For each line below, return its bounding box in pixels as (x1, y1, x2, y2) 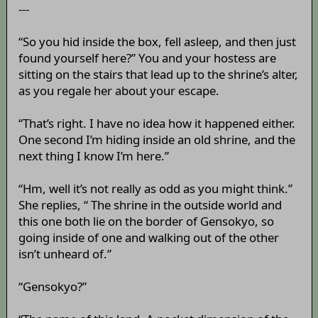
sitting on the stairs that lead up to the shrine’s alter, (18, 66, 298, 83)
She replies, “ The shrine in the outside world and (18, 197, 282, 214)
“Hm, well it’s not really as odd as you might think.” (18, 180, 292, 197)
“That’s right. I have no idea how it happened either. (18, 115, 295, 132)
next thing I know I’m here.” (18, 148, 169, 165)
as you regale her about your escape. (18, 82, 219, 99)
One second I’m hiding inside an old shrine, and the (18, 131, 295, 148)
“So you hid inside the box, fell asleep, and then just (18, 33, 296, 50)
